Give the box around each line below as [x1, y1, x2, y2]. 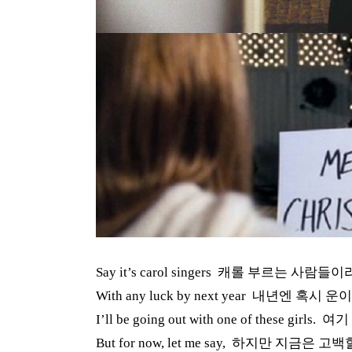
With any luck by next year [96, 288, 249, 303]
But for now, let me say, [96, 335, 229, 350]
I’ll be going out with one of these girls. [96, 312, 319, 327]
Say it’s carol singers [96, 265, 214, 280]
